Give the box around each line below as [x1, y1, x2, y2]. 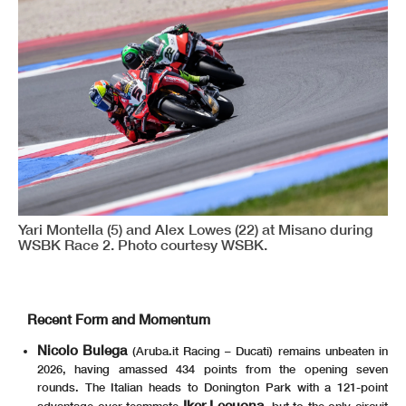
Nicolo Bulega [37, 341, 128, 358]
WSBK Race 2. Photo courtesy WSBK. [18, 235, 267, 253]
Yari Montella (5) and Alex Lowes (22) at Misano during [18, 219, 372, 237]
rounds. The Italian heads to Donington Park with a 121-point [37, 379, 388, 394]
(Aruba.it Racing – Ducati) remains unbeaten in [127, 343, 388, 358]
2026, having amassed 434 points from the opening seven [37, 361, 388, 376]
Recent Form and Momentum [27, 310, 210, 327]
